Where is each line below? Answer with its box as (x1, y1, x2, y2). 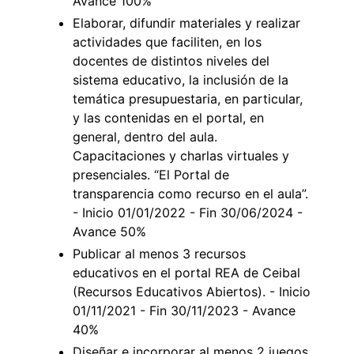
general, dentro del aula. (73, 129, 217, 145)
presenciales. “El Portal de (73, 167, 229, 183)
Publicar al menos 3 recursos (73, 246, 246, 262)
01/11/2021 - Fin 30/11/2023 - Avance (73, 303, 296, 319)
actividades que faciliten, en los (73, 34, 262, 51)
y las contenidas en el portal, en (73, 110, 264, 126)
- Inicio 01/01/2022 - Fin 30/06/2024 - (73, 205, 303, 221)
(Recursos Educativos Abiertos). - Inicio (73, 284, 311, 300)
